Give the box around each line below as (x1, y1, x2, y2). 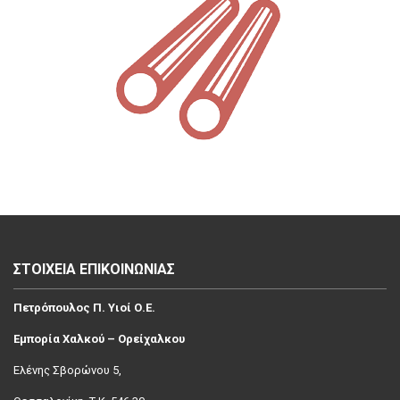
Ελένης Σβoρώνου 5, (13, 363, 121, 377)
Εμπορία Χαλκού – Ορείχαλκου (13, 332, 185, 346)
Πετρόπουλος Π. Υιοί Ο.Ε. (13, 301, 155, 314)
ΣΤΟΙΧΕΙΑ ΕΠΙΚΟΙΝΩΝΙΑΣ (13, 261, 175, 278)
